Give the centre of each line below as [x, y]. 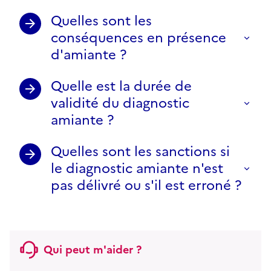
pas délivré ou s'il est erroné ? [146, 185]
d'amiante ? [89, 54]
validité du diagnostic [120, 103]
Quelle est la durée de [121, 86]
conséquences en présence [139, 38]
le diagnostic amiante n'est [137, 168]
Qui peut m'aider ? [93, 249]
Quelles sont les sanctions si [140, 151]
